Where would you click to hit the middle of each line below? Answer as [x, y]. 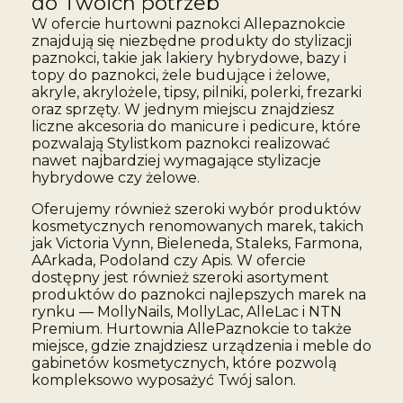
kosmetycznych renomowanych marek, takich [197, 226]
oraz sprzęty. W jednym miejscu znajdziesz [183, 109]
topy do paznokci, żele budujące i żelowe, [180, 75]
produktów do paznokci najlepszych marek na [198, 294]
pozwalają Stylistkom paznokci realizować [180, 143]
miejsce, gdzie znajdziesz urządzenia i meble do [201, 345]
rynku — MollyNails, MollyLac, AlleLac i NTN [186, 311]
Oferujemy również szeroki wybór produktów [196, 209]
